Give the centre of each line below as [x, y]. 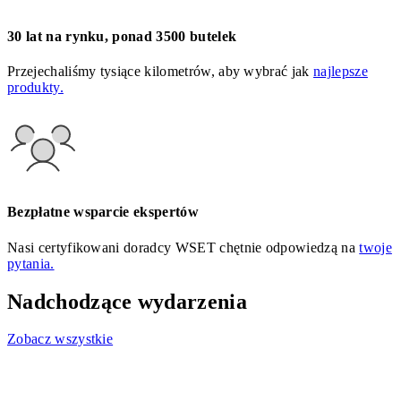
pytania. [31, 263]
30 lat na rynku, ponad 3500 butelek [122, 36]
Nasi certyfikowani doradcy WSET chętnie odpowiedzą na [183, 247]
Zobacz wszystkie [60, 339]
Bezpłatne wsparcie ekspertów [103, 212]
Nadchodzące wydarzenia [128, 301]
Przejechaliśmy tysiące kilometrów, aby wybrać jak [161, 72]
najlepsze [341, 72]
